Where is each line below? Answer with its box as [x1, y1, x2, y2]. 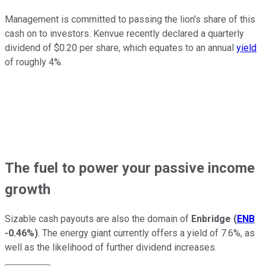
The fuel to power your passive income [5, 159, 255, 176]
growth [5, 180, 50, 198]
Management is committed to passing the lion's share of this [5, 13, 255, 25]
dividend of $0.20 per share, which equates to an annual [5, 42, 236, 53]
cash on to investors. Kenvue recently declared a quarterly [5, 27, 244, 39]
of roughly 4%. [5, 56, 63, 68]
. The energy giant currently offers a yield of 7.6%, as [38, 227, 255, 239]
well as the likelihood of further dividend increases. [5, 241, 219, 253]
